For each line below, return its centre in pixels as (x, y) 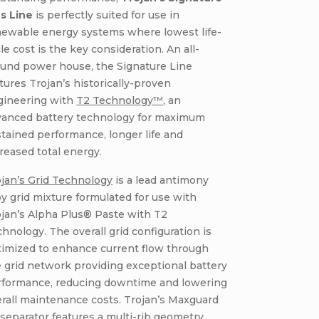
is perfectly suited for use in (106, 15)
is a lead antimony (161, 180)
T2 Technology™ (120, 100)
